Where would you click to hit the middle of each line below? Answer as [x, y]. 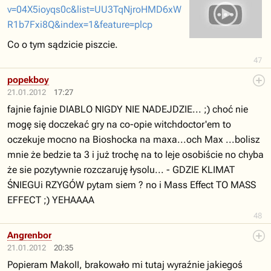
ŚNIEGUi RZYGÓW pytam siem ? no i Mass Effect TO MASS [132, 185]
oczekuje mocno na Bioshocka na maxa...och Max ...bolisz [134, 139]
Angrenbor [29, 235]
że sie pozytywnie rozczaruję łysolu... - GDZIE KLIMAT [121, 170]
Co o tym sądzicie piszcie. [63, 44]
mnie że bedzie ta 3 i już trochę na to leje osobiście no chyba [135, 155]
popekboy [28, 80]
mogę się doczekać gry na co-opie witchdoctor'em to [119, 124]
